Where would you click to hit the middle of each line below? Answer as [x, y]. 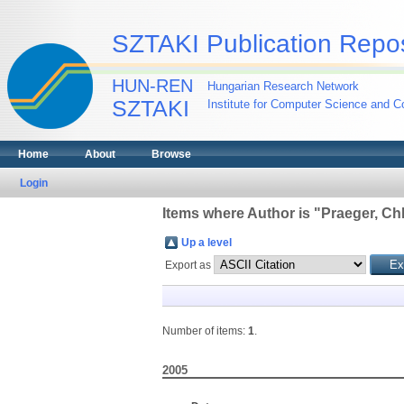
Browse [171, 154]
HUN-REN [152, 86]
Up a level [206, 243]
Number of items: [205, 331]
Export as [189, 265]
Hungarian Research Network [283, 86]
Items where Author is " [241, 213]
